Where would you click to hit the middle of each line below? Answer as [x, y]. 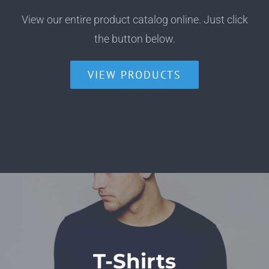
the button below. [134, 39]
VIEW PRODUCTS [134, 75]
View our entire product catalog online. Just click [134, 20]
